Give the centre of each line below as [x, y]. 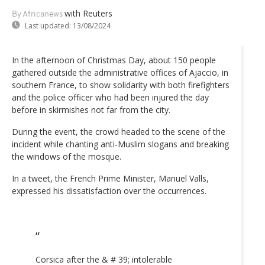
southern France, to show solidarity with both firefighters [121, 85]
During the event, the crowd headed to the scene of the [119, 131]
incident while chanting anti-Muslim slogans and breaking [120, 144]
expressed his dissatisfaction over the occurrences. [109, 190]
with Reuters [88, 13]
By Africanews [37, 14]
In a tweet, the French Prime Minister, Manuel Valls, [110, 178]
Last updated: [48, 25]
